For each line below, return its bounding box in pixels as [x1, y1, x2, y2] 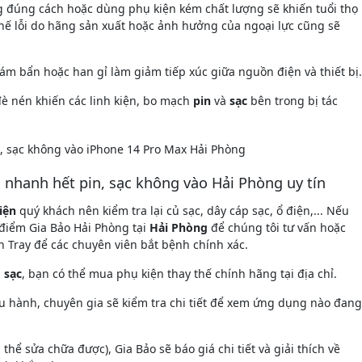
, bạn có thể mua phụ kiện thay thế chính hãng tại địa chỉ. [22, 266, 337, 282]
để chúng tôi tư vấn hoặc [208, 220, 346, 236]
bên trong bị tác [250, 93, 338, 109]
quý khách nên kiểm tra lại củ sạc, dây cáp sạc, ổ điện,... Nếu [16, 203, 349, 219]
